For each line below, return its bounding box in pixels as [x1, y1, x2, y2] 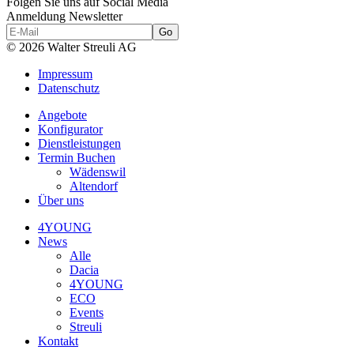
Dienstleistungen [38, 137, 121, 151]
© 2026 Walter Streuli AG [6, 40, 137, 55]
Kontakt [38, 334, 78, 348]
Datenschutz [38, 81, 100, 96]
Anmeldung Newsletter [6, 9, 122, 24]
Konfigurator [38, 122, 103, 137]
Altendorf [70, 179, 118, 194]
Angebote [38, 108, 87, 122]
